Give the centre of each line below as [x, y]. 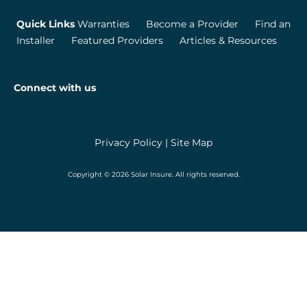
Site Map [192, 143]
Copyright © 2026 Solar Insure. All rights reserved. [153, 175]
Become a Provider [192, 24]
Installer [36, 41]
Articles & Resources [228, 41]
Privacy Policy [128, 143]
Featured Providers [117, 41]
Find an [273, 24]
